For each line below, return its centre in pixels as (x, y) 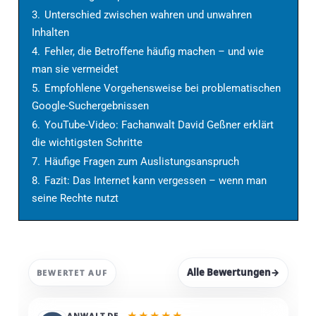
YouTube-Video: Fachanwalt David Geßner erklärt (159, 124)
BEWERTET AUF (72, 272)
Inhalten (50, 32)
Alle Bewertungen (229, 272)
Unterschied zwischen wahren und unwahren (148, 14)
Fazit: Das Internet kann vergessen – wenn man (155, 180)
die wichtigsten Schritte (87, 142)
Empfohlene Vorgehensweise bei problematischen (162, 88)
